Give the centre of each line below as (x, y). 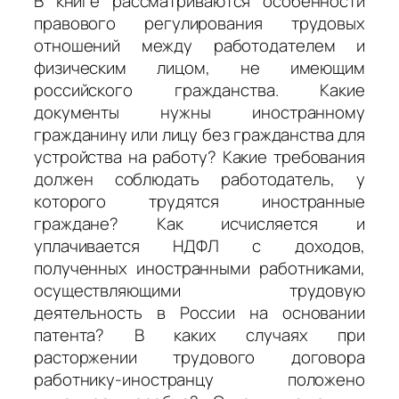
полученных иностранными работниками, (199, 269)
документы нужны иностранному (199, 113)
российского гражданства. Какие (199, 90)
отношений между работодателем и (199, 46)
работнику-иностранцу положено (199, 380)
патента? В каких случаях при (199, 335)
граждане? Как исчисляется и (199, 224)
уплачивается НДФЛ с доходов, (199, 246)
